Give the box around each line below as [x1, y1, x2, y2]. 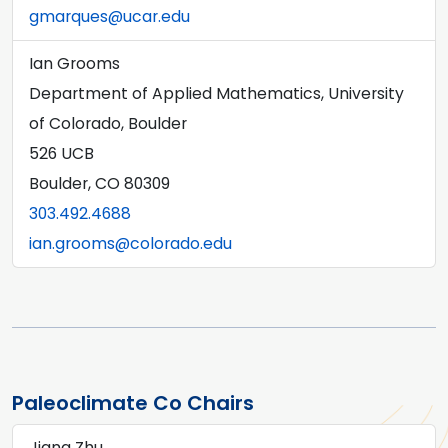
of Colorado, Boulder [29, 112, 187, 135]
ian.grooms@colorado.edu [29, 232, 232, 255]
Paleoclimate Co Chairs [12, 389, 254, 417]
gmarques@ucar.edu [29, 5, 190, 28]
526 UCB [29, 142, 94, 165]
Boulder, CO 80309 [29, 172, 170, 195]
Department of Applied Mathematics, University [29, 82, 404, 105]
